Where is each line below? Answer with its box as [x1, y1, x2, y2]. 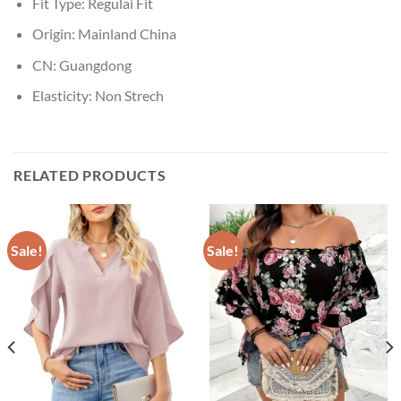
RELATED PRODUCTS [13, 166, 166, 184]
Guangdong [58, 55, 132, 73]
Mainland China [77, 25, 176, 43]
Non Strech [94, 87, 164, 105]
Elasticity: [31, 87, 95, 105]
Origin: [31, 25, 78, 43]
